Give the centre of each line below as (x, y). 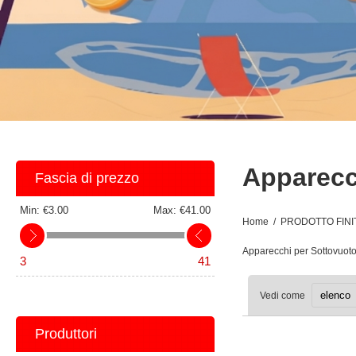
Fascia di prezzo (87, 178)
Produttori (66, 333)
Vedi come (282, 295)
